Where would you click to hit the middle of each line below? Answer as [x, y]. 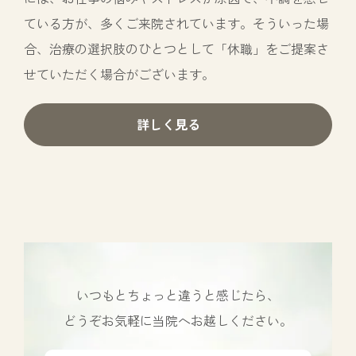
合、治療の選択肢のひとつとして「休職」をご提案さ [176, 48]
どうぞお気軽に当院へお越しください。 [178, 320]
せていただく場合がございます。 [119, 74]
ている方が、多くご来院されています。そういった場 [176, 23]
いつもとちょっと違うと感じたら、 [178, 294]
